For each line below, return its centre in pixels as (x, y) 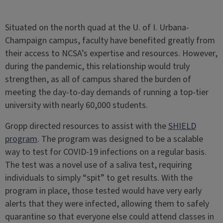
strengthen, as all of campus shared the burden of (98, 79)
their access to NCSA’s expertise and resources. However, (111, 53)
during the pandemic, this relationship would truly (97, 66)
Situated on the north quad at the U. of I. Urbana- (97, 27)
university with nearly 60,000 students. (76, 105)
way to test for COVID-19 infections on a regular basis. (106, 152)
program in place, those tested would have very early (103, 191)
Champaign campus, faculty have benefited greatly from (110, 40)
